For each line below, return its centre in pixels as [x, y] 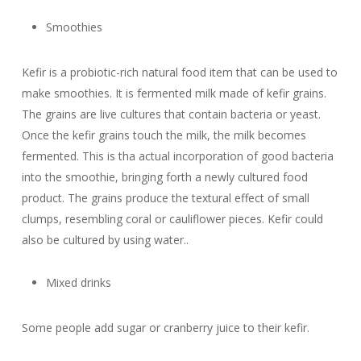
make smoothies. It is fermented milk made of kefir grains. [174, 93]
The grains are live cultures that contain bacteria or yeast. [171, 114]
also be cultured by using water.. [105, 240]
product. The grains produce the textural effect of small [165, 198]
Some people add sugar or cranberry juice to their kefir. [165, 328]
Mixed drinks [78, 282]
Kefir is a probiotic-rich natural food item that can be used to [179, 72]
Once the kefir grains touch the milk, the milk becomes [164, 135]
